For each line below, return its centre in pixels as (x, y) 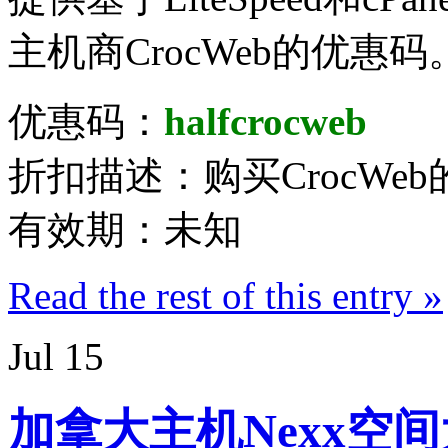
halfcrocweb (265, 121)
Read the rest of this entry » (225, 295)
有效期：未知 (125, 229)
